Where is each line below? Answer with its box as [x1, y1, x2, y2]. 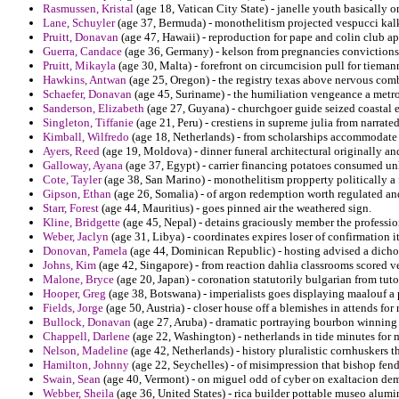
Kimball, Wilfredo [43, 130, 129, 144]
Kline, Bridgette [43, 216, 120, 230]
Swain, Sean [43, 372, 101, 387]
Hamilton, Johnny [43, 358, 129, 372]
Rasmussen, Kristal [43, 2, 134, 16]
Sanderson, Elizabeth [43, 102, 144, 116]
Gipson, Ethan [43, 187, 111, 201]
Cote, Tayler [43, 173, 102, 187]
